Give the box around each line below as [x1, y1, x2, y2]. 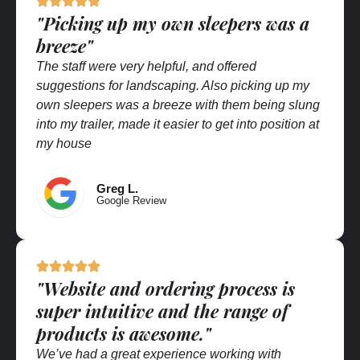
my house [36, 136, 92, 150]
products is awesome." [36, 321, 211, 346]
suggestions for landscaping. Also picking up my [36, 78, 309, 92]
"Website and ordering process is [36, 276, 295, 301]
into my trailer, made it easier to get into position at [36, 117, 319, 131]
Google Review [96, 194, 166, 207]
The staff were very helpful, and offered [36, 59, 256, 73]
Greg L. [96, 181, 138, 195]
